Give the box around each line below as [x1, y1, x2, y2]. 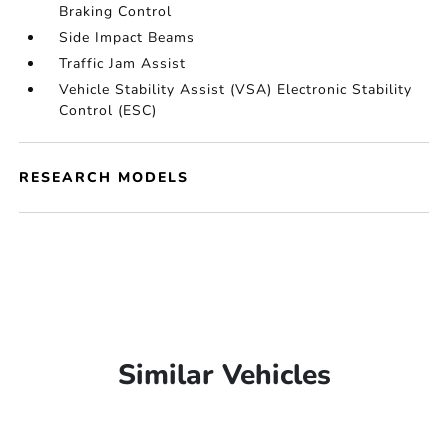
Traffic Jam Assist [59, 54, 187, 73]
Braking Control [59, 2, 173, 21]
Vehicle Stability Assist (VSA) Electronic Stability [59, 80, 413, 99]
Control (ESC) [59, 101, 158, 120]
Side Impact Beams [59, 28, 196, 47]
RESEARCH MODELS [19, 168, 190, 187]
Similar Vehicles [117, 356, 331, 394]
